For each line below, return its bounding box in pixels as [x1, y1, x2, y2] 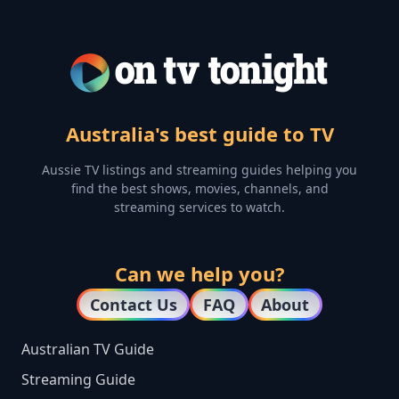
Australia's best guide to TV [65, 120, 334, 148]
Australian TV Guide [21, 339, 154, 360]
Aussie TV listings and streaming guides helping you [42, 161, 357, 179]
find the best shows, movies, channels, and [70, 180, 329, 198]
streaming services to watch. [114, 199, 285, 216]
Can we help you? [114, 260, 285, 288]
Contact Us [89, 294, 177, 316]
